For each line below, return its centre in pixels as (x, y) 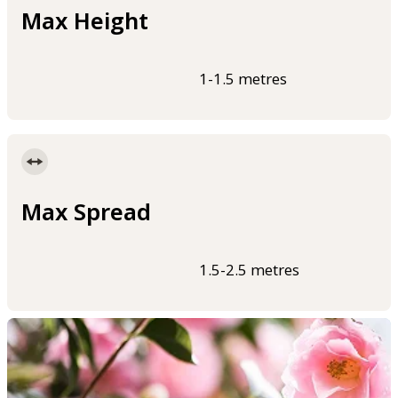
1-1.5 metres (243, 78)
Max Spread (86, 211)
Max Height (85, 20)
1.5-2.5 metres (249, 270)
